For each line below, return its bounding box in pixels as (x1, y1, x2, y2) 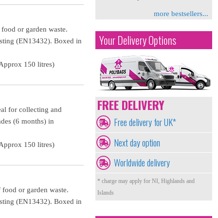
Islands (97, 189, 114, 196)
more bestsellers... (154, 10, 208, 18)
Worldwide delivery (114, 156, 170, 169)
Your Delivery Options (99, 33, 176, 48)
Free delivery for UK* (114, 115, 176, 128)
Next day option (114, 135, 160, 149)
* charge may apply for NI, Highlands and (97, 177, 195, 184)
